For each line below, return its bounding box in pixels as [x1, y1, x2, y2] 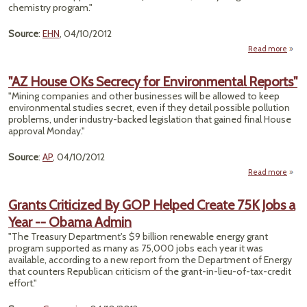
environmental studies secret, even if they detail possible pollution [8, 101, 290, 114]
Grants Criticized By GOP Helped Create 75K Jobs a [8, 197, 295, 213]
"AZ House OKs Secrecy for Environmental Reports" [8, 73, 297, 90]
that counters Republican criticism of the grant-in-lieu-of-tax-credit [8, 265, 291, 278]
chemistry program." [8, 1, 93, 14]
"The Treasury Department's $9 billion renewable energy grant [8, 230, 268, 243]
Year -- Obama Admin [8, 214, 132, 230]
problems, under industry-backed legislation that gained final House [8, 113, 291, 125]
